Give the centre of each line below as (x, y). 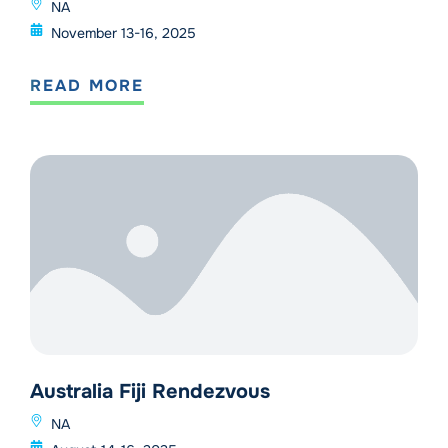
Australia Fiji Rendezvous (150, 392)
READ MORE (87, 86)
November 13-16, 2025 (124, 33)
